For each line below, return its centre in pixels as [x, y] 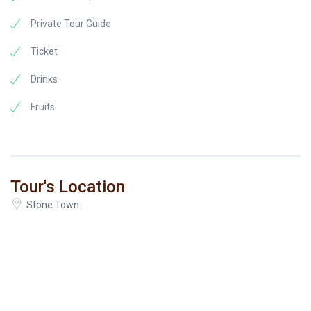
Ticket [44, 51]
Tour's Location [68, 187]
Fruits [43, 107]
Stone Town [53, 205]
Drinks [44, 79]
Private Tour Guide [71, 24]
